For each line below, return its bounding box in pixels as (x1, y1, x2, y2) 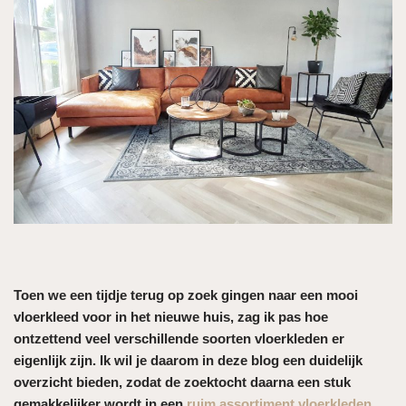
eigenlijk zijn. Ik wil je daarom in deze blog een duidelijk (14, 352, 362, 368)
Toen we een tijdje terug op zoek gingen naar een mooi (14, 286, 358, 303)
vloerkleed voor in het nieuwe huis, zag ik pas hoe (14, 308, 328, 324)
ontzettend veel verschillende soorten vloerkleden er (14, 330, 344, 346)
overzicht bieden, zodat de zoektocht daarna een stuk (14, 373, 351, 390)
